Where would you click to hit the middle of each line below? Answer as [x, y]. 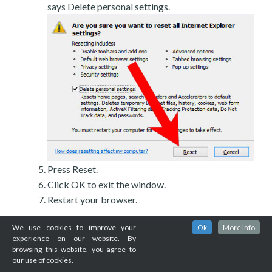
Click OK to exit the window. [107, 185]
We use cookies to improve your [74, 227]
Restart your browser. [92, 200]
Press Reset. [73, 169]
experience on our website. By [74, 238]
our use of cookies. [43, 260]
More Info [239, 227]
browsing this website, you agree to [74, 249]
